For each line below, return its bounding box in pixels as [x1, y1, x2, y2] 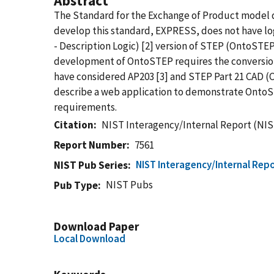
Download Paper [54, 219, 139, 234]
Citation [54, 118, 94, 131]
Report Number [54, 138, 127, 152]
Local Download [54, 232, 125, 245]
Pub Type [54, 179, 98, 192]
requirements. [54, 100, 117, 114]
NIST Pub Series [54, 158, 128, 172]
